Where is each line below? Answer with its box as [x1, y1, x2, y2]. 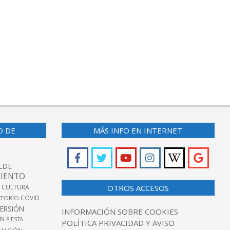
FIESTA [6, 216, 23, 223]
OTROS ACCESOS [107, 183, 169, 194]
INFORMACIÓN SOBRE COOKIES [61, 206, 178, 217]
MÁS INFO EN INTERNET [93, 125, 183, 136]
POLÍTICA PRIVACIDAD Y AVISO [61, 218, 175, 228]
